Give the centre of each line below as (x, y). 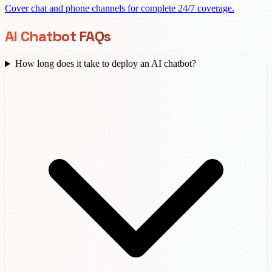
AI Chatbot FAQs (58, 36)
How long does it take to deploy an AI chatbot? (105, 64)
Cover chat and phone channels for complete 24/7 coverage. (120, 8)
